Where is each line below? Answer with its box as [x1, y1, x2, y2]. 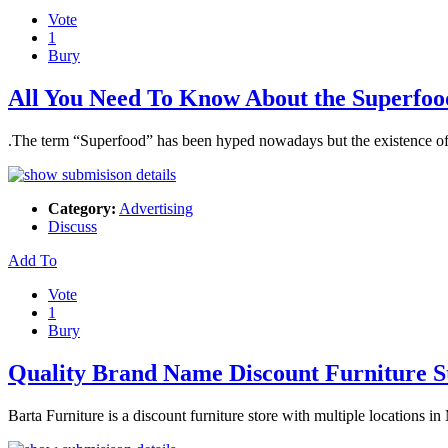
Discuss [48, 218, 97, 235]
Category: [48, 200, 116, 217]
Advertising [119, 200, 193, 217]
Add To [8, 252, 57, 269]
